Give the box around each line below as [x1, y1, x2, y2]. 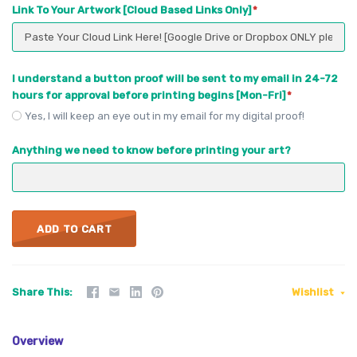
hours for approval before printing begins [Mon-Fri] [12, 88, 288, 101]
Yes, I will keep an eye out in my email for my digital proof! [25, 109, 304, 122]
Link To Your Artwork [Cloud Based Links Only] [12, 4, 254, 17]
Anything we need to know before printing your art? [12, 144, 291, 157]
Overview [12, 334, 63, 348]
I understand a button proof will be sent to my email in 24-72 [12, 72, 338, 84]
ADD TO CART [37, 222, 112, 235]
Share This [12, 285, 69, 298]
